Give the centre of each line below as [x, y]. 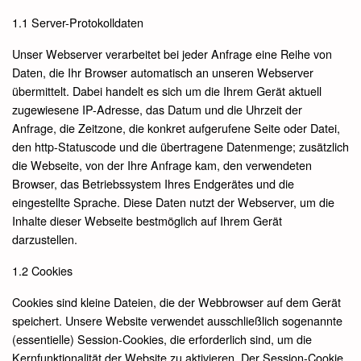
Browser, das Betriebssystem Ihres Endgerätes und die [153, 183]
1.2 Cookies [42, 270]
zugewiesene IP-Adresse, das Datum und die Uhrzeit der [157, 109]
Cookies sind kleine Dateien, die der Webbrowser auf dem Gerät [176, 301]
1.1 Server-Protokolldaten [78, 22]
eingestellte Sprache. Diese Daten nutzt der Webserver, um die [173, 201]
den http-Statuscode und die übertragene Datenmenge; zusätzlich [180, 146]
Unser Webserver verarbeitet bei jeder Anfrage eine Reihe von [172, 53]
